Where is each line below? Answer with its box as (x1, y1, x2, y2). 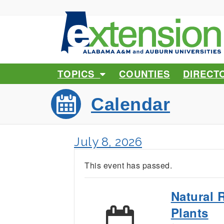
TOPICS (57, 66, 100, 80)
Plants (170, 203, 208, 221)
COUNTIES (119, 66, 170, 80)
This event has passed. (84, 159, 172, 171)
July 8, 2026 (74, 134, 142, 149)
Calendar (91, 93, 170, 114)
